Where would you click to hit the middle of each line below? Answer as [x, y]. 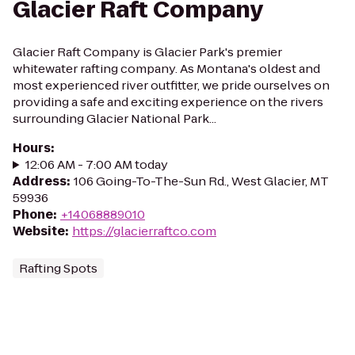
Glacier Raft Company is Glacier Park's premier [147, 52]
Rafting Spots [58, 268]
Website [39, 231]
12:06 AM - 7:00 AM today [96, 164]
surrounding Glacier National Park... [115, 118]
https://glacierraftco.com [144, 231]
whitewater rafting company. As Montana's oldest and [166, 69]
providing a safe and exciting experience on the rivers [168, 102]
